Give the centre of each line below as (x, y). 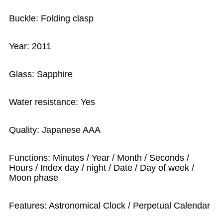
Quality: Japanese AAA (55, 130)
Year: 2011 (30, 47)
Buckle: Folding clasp (52, 19)
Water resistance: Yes (52, 102)
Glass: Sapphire (41, 74)
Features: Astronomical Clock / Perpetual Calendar (110, 206)
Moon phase (34, 178)
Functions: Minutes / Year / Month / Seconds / (99, 158)
